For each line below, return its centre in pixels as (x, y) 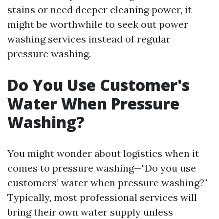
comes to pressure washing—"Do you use (102, 168)
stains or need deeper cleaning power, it (99, 10)
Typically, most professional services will (102, 197)
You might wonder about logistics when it (103, 153)
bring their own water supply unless (90, 212)
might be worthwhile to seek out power (98, 24)
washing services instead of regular (89, 39)
